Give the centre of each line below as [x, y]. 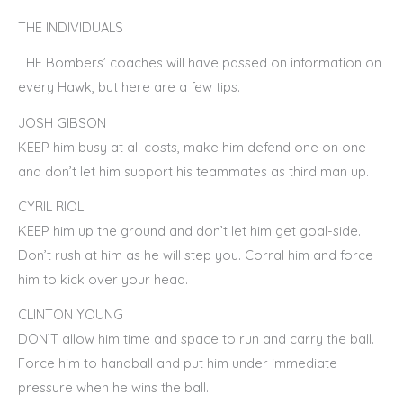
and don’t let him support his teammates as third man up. [193, 171]
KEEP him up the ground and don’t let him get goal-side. [189, 231]
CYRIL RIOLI [52, 207]
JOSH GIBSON [62, 122]
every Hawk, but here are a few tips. [129, 87]
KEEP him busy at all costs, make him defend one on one [192, 147]
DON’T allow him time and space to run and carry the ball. [196, 339]
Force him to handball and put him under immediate [178, 363]
